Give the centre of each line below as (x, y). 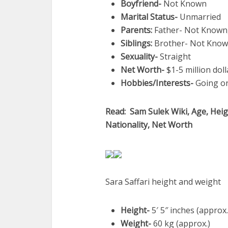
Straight (174, 56)
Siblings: (136, 43)
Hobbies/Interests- (157, 83)
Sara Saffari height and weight (163, 182)
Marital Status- (149, 17)
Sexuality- (139, 56)
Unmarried (199, 17)
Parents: (136, 30)
